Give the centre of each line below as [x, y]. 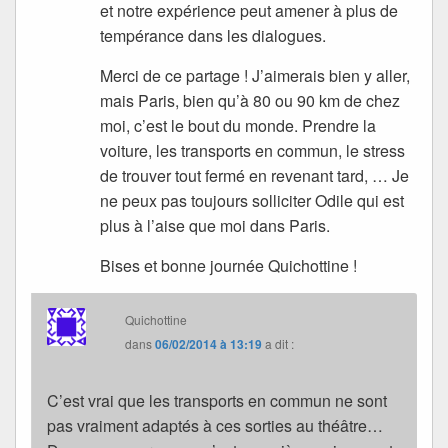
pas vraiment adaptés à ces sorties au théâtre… [215, 425]
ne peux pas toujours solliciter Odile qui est [252, 200]
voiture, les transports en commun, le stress [253, 150]
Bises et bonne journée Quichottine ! [229, 265]
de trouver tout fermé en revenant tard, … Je [255, 175]
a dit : [280, 343]
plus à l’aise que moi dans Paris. [215, 225]
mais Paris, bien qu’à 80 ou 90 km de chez [250, 100]
